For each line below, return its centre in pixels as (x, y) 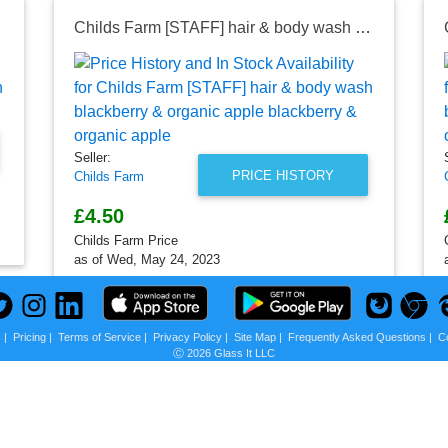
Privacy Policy (187, 337)
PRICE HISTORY (282, 175)
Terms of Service (99, 337)
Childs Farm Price (126, 240)
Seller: (92, 157)
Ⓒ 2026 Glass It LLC (224, 353)
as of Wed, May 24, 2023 (147, 259)
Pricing (29, 337)
